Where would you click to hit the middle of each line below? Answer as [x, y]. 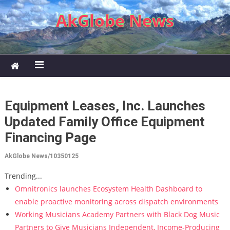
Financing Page [50, 138]
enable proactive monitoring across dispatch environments [116, 202]
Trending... [23, 176]
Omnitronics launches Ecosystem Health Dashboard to [108, 189]
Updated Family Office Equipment [104, 122]
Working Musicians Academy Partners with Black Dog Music [117, 214]
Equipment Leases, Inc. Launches [105, 106]
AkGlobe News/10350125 [41, 156]
